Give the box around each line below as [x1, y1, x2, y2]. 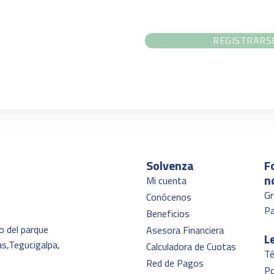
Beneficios [146, 206, 190, 221]
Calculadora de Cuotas [146, 239, 236, 254]
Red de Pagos [146, 256, 204, 270]
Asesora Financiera [146, 223, 224, 237]
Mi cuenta [146, 173, 187, 188]
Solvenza [146, 156, 194, 175]
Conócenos [146, 190, 191, 204]
